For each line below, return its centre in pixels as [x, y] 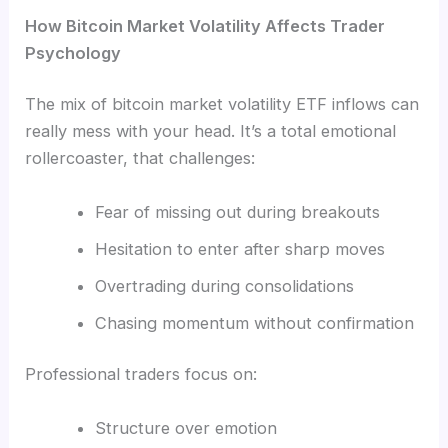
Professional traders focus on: [141, 374]
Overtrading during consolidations [224, 285]
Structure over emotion [185, 427]
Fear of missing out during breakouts [237, 211]
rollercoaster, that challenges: [140, 158]
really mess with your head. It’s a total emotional [211, 131]
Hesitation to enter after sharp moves [239, 248]
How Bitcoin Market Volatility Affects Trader [205, 25]
